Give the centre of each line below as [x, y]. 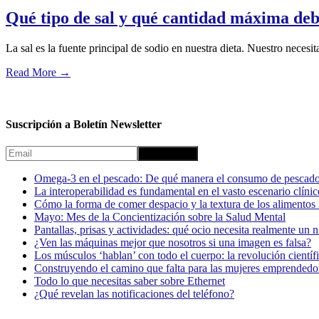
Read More [31, 72]
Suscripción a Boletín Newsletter [84, 124]
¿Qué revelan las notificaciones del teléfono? [134, 294]
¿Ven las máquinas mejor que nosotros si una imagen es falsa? [173, 243]
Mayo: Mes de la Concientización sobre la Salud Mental [160, 217]
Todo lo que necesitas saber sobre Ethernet [130, 281]
